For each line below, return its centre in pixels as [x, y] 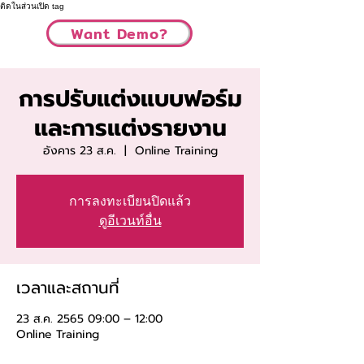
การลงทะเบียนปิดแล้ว [130, 201]
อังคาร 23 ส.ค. [79, 151]
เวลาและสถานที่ [68, 288]
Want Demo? [119, 33]
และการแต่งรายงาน [130, 128]
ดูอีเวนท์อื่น [130, 221]
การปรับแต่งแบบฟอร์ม [130, 99]
